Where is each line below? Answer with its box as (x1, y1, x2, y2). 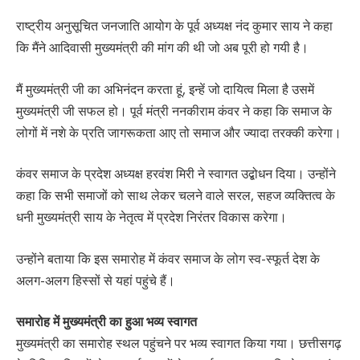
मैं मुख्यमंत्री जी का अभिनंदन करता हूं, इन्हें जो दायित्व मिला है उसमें (16, 80, 314, 98)
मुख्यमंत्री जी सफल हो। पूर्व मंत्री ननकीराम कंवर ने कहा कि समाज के (16, 101, 332, 120)
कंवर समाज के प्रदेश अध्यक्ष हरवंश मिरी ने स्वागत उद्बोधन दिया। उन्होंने (16, 165, 336, 183)
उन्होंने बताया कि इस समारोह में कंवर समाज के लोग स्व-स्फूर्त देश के (16, 249, 320, 268)
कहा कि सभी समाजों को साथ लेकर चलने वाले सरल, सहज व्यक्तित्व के (16, 186, 335, 205)
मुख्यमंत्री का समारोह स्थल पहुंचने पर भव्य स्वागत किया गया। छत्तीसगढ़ (16, 334, 342, 353)
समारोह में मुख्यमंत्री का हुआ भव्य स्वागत (16, 313, 197, 331)
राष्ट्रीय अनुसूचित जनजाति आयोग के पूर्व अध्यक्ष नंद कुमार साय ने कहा (16, 16, 333, 35)
